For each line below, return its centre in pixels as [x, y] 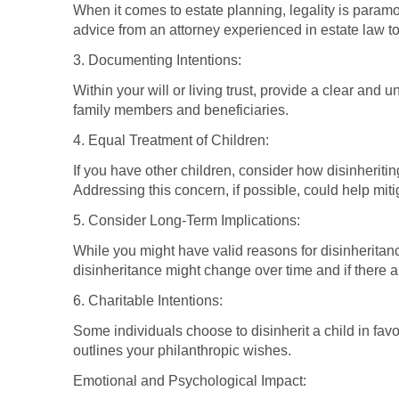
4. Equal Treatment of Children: [171, 140]
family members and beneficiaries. [181, 110]
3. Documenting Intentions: [157, 60]
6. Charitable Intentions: [148, 300]
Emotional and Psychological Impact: [190, 380]
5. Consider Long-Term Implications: [187, 220]
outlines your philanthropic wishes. [182, 350]
